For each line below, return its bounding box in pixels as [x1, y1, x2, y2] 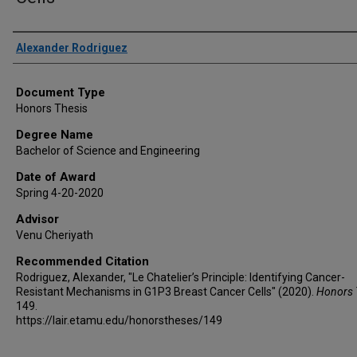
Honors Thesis [16, 102, 88, 115]
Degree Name [16, 127, 93, 142]
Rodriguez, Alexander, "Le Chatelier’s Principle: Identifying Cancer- [16, 271, 345, 284]
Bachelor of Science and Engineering [16, 144, 200, 157]
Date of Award [16, 170, 96, 184]
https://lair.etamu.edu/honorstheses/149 [16, 314, 222, 327]
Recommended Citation [16, 254, 149, 269]
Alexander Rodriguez [16, 41, 127, 54]
